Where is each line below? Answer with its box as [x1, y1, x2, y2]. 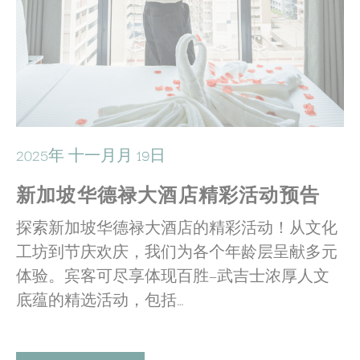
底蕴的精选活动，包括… [16, 288, 184, 310]
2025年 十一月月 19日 [16, 144, 166, 166]
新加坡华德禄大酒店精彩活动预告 [16, 182, 320, 207]
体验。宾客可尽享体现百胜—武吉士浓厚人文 [16, 264, 329, 286]
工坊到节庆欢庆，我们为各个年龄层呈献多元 [16, 240, 337, 262]
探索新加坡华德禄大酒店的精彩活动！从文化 [16, 216, 337, 238]
